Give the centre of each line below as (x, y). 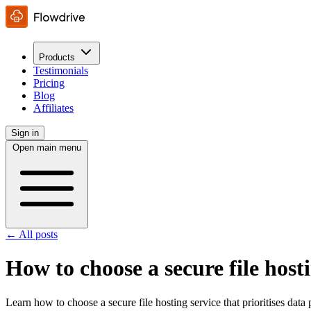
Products (57, 57)
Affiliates (53, 108)
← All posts (32, 234)
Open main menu (47, 148)
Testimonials (61, 70)
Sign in (25, 133)
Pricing (49, 83)
